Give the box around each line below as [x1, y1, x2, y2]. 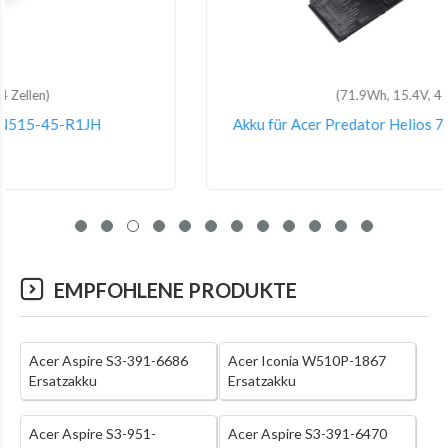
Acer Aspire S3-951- [29, 425, 156, 443]
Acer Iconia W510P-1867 [227, 352, 386, 370]
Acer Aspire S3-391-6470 [227, 425, 387, 443]
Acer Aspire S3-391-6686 [29, 352, 188, 370]
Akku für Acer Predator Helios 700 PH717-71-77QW [46, 115, 402, 134]
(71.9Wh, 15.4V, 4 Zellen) [150, 87, 298, 104]
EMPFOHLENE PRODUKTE [54, 278, 297, 303]
